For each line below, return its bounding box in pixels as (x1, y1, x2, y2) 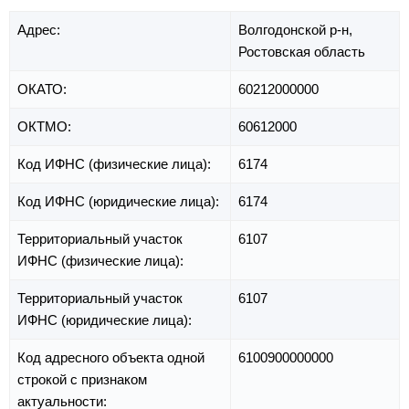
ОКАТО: (17, 81, 70, 98)
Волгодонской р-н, (238, 22, 352, 38)
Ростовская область (238, 44, 365, 60)
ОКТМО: (17, 119, 75, 135)
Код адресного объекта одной (17, 350, 204, 366)
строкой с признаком (17, 372, 147, 388)
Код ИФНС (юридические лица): (17, 194, 223, 210)
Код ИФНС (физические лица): (17, 156, 215, 173)
